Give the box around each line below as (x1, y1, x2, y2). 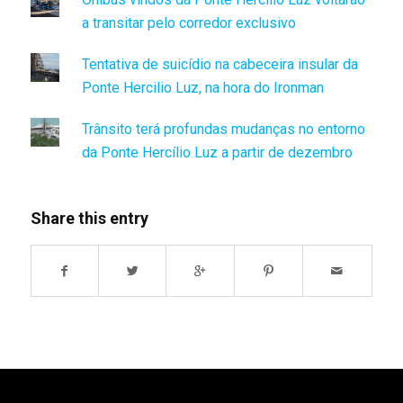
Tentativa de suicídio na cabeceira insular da (81, 56, 358, 74)
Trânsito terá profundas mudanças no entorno (81, 121, 365, 139)
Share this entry (30, 209, 148, 228)
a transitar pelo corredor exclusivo (81, 14, 296, 32)
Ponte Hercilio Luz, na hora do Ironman (81, 79, 324, 97)
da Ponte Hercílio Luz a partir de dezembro (81, 144, 353, 162)
